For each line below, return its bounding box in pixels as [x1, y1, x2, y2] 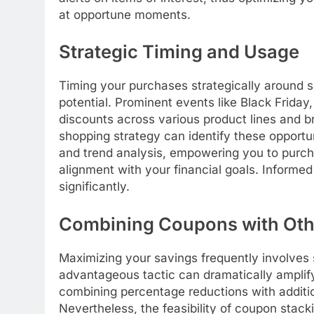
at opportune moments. [59, 7, 191, 22]
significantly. [59, 179, 130, 194]
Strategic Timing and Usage [59, 41, 299, 63]
